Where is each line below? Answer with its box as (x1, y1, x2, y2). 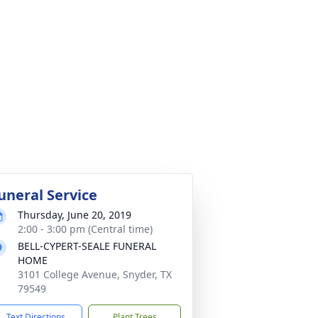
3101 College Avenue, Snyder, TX (18, 268, 172, 281)
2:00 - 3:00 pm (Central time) (18, 222, 153, 236)
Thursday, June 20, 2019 (18, 208, 131, 221)
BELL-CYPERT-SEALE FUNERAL (18, 239, 156, 253)
